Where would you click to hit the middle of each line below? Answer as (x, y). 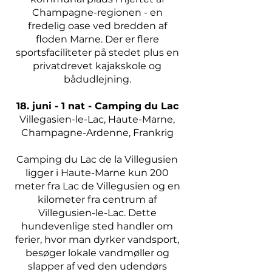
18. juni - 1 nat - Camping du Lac (97, 106)
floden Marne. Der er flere (97, 39)
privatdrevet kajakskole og (97, 66)
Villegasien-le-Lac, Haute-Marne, (97, 119)
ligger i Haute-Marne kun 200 (97, 173)
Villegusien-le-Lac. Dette (97, 213)
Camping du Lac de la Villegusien (97, 159)
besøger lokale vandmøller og (97, 253)
